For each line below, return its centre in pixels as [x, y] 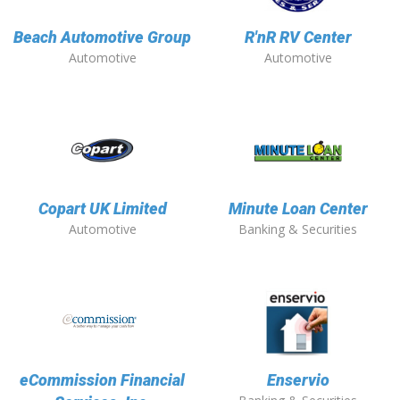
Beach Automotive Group [102, 37]
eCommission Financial [102, 380]
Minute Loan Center [298, 209]
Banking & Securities [298, 229]
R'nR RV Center [298, 37]
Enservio [298, 380]
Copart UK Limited [102, 209]
